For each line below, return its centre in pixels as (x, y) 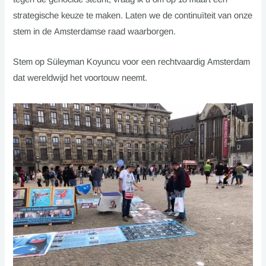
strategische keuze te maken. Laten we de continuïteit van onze (133, 16)
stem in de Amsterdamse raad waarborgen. (95, 32)
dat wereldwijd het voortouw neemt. (80, 77)
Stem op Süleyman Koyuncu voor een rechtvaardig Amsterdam (132, 61)
